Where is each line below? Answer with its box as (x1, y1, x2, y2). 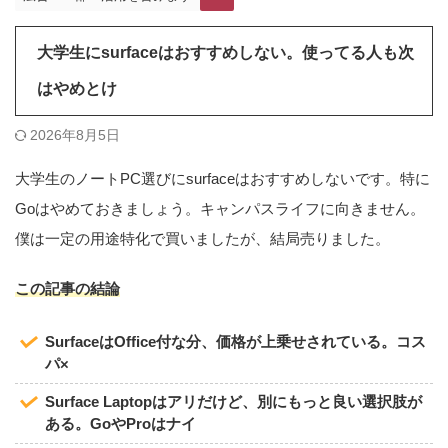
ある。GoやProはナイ (45, 415, 196, 433)
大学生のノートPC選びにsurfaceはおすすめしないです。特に (15, 169, 430, 187)
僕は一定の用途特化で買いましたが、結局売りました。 (15, 229, 390, 247)
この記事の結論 (15, 279, 120, 297)
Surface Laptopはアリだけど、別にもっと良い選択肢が (45, 393, 422, 411)
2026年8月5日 (30, 126, 120, 143)
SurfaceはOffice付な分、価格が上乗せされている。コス (45, 333, 426, 351)
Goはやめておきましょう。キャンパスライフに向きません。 (15, 199, 425, 217)
